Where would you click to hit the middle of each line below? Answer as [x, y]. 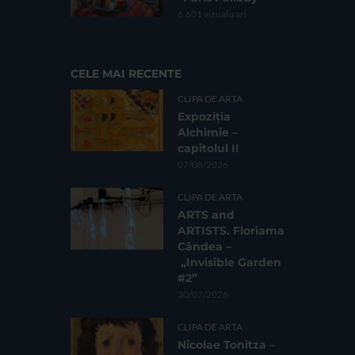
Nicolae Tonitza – [226, 345]
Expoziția [204, 117]
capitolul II [208, 149]
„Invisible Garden [229, 263]
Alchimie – [208, 133]
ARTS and [206, 215]
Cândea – [204, 247]
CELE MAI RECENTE [126, 74]
